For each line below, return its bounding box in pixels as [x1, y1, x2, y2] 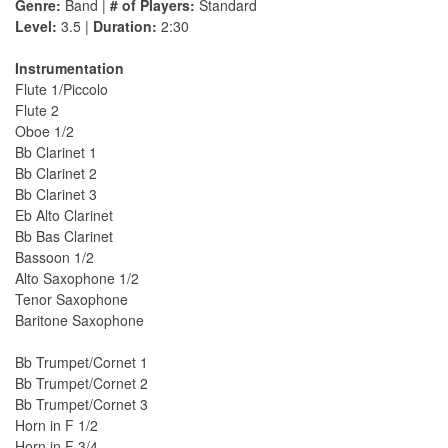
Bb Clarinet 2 [15, 163, 97, 184]
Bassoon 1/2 [15, 247, 94, 268]
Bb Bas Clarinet [15, 226, 113, 247]
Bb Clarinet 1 [15, 142, 97, 163]
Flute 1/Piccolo [15, 79, 108, 100]
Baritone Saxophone [15, 310, 144, 331]
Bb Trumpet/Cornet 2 [15, 373, 148, 394]
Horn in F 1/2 [15, 415, 98, 436]
